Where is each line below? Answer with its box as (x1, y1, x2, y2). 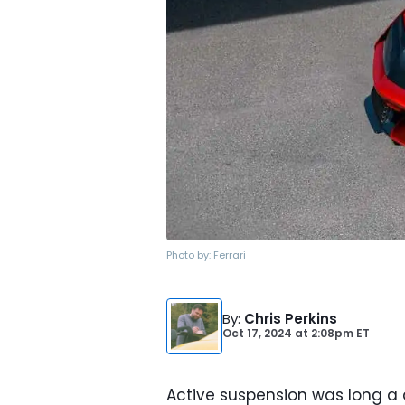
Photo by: (166, 248, 213, 262)
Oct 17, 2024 (222, 325, 292, 341)
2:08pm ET (308, 325, 370, 341)
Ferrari (213, 248, 246, 262)
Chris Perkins (244, 309, 337, 328)
